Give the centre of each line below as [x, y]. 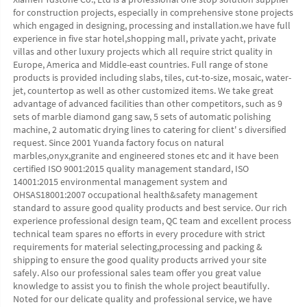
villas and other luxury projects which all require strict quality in [143, 51]
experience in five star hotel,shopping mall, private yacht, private [145, 38]
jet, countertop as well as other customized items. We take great [143, 90]
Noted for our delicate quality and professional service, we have [143, 298]
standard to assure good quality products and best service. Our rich [150, 207]
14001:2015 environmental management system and [120, 181]
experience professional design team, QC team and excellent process [152, 220]
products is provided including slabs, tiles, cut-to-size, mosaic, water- [152, 77]
